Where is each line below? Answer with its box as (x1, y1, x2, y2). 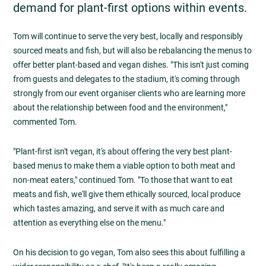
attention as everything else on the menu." (13, 218, 166, 228)
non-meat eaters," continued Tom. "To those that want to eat (13, 175, 233, 185)
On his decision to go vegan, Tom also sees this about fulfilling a (13, 248, 245, 258)
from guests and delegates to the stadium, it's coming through (13, 74, 240, 84)
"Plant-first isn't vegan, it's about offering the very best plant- (13, 147, 232, 157)
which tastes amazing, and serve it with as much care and (13, 204, 224, 214)
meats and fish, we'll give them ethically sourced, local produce (13, 189, 240, 199)
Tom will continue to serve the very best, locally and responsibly (13, 31, 243, 41)
